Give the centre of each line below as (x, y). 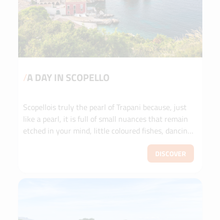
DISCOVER (171, 153)
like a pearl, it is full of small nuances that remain (105, 119)
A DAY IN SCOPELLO (68, 77)
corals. (33, 142)
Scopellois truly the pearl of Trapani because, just (105, 107)
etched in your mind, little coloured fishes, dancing (107, 130)
